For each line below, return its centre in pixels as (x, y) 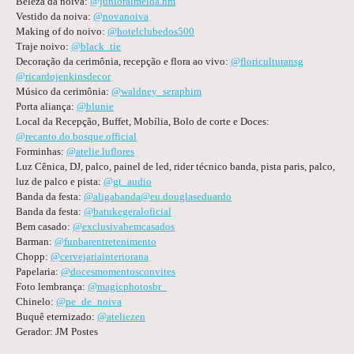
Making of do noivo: (62, 31)
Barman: (35, 241)
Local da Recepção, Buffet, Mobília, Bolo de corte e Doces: (143, 121)
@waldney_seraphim (156, 91)
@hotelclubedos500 (151, 31)
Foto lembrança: (52, 286)
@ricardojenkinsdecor (63, 76)
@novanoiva (121, 16)
